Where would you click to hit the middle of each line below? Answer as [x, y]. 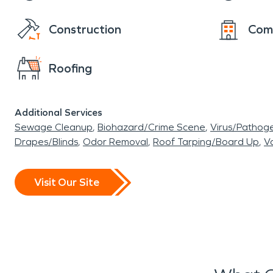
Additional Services [58, 112]
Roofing [70, 68]
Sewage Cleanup [54, 127]
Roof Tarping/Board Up [206, 142]
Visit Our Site [67, 182]
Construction [85, 29]
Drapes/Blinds [46, 142]
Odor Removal [115, 142]
